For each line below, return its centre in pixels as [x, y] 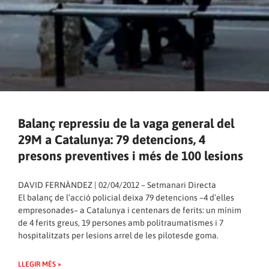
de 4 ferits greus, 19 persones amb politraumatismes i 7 [121, 223]
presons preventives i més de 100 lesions [131, 156]
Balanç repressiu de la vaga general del [126, 123]
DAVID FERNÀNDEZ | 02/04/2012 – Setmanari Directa [117, 185]
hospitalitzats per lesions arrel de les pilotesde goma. [118, 236]
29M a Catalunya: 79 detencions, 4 [112, 140]
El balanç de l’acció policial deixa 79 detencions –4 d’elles [126, 198]
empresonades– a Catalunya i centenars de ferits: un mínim [130, 210]
